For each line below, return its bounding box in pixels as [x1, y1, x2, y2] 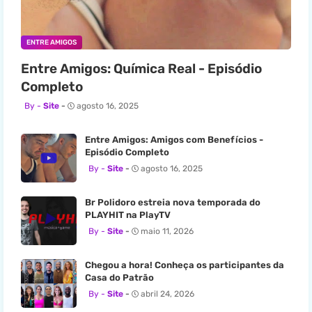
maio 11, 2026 [141, 226, 194, 236]
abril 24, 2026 [141, 289, 194, 299]
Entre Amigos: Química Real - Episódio [21, 61, 262, 77]
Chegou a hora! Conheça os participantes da [85, 260, 284, 270]
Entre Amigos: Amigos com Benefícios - [85, 134, 263, 145]
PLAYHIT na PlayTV [85, 210, 171, 220]
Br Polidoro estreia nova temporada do [85, 197, 260, 208]
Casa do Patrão [85, 272, 154, 283]
